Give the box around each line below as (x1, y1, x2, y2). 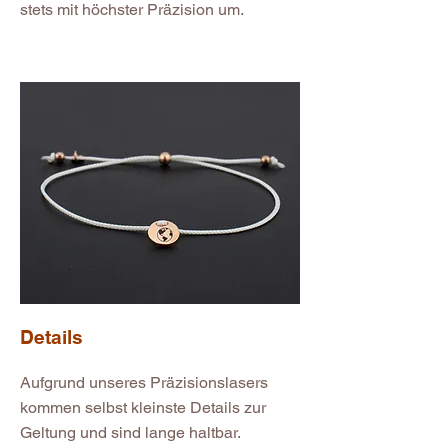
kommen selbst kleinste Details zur (20, 398, 266, 418)
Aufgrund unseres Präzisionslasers (20, 373, 268, 393)
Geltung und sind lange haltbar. (20, 423, 245, 443)
